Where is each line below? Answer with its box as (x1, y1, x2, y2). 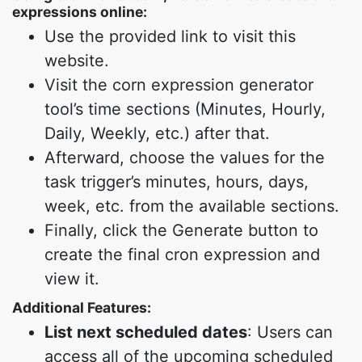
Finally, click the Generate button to (44, 221, 318, 240)
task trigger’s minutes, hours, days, (44, 172, 309, 192)
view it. (44, 269, 99, 288)
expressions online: (12, 3, 147, 20)
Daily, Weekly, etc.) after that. (44, 124, 270, 143)
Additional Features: (12, 299, 151, 316)
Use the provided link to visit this (44, 27, 296, 46)
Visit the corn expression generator (44, 75, 314, 95)
